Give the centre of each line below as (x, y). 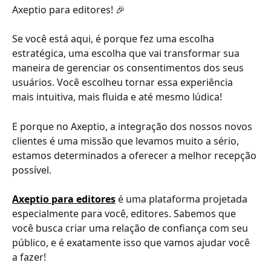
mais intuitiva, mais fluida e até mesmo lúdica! (117, 97)
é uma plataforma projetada (183, 199)
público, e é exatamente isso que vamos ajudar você (132, 243)
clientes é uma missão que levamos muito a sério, (127, 141)
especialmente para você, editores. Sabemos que (125, 214)
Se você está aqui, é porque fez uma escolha (114, 39)
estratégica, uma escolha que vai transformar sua (127, 54)
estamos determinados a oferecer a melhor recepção (135, 155)
